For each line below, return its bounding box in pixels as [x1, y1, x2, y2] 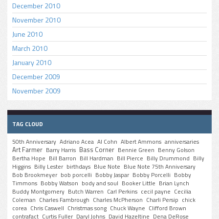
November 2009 [12, 86, 61, 96]
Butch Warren [68, 187, 104, 197]
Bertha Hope [12, 154, 45, 163]
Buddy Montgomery [12, 187, 65, 197]
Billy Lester [34, 162, 63, 172]
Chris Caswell [30, 204, 64, 213]
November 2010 [12, 15, 61, 25]
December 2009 [12, 71, 60, 82]
